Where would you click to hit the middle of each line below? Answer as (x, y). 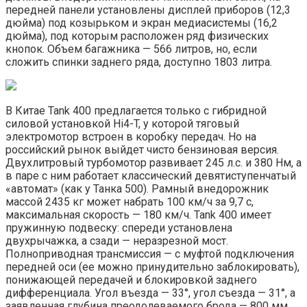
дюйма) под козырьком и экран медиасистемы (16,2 (142, 23)
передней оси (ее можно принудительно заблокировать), (152, 267)
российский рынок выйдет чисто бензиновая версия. (142, 150)
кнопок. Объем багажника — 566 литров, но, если (131, 49)
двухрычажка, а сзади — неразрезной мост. (117, 241)
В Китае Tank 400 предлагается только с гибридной (136, 111)
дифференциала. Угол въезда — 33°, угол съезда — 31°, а (150, 293)
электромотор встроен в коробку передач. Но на (131, 137)
